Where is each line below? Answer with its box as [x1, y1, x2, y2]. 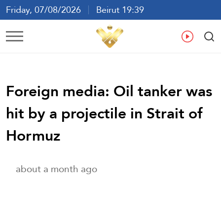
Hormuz [6, 121, 60, 149]
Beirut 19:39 [89, 1, 144, 18]
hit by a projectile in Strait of [6, 99, 203, 127]
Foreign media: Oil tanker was [6, 77, 212, 105]
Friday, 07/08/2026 [6, 1, 88, 18]
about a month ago [16, 160, 97, 178]
